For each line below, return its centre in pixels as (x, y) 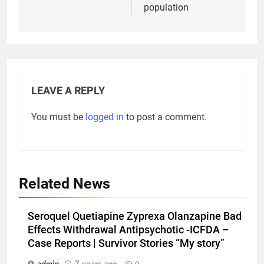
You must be (58, 117)
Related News (65, 183)
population (166, 7)
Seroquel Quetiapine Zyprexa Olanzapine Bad (135, 216)
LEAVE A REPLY (68, 90)
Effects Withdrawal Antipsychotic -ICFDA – (128, 230)
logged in (105, 117)
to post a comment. (165, 117)
